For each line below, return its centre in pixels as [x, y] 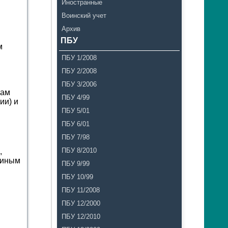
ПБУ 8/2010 [79, 150]
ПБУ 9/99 [76, 164]
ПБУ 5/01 [76, 111]
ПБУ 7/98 [76, 137]
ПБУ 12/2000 [81, 203]
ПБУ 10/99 [78, 177]
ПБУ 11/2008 [81, 190]
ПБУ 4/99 [76, 97]
